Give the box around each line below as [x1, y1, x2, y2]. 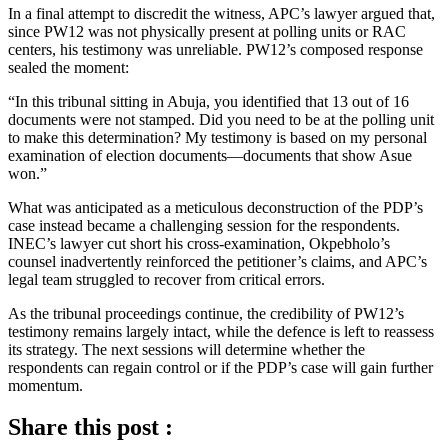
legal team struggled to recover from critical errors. [8, 270, 325, 288]
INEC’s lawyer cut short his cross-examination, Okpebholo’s [8, 234, 390, 252]
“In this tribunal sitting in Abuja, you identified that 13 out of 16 [8, 92, 409, 110]
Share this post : [8, 414, 173, 441]
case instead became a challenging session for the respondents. [8, 216, 400, 234]
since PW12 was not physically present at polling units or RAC [8, 22, 406, 40]
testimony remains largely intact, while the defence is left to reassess [8, 322, 434, 340]
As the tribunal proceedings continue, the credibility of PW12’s [8, 304, 404, 322]
